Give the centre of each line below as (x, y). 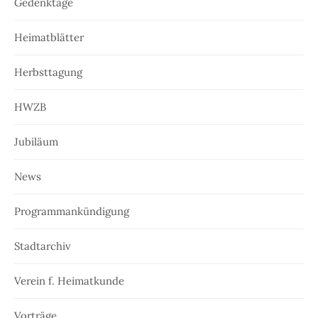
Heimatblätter (49, 38)
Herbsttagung (48, 72)
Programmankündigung (72, 212)
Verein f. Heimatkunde (69, 281)
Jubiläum (36, 142)
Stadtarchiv (43, 246)
